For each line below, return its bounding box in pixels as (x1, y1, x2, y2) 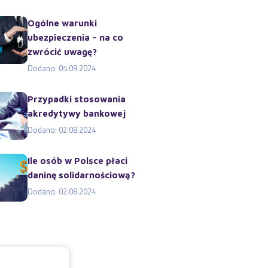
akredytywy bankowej (28, 108, 126, 118)
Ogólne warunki (28, 18, 97, 28)
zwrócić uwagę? (28, 47, 97, 57)
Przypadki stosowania (28, 94, 126, 104)
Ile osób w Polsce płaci (28, 156, 127, 166)
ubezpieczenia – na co (28, 32, 123, 42)
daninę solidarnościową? (28, 170, 135, 180)
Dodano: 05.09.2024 (28, 62, 96, 74)
